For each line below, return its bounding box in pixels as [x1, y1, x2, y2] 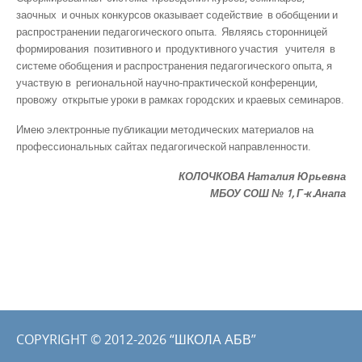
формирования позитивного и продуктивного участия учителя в [16, 40, 335, 56]
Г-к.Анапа [297, 186, 346, 200]
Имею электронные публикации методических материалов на [16, 121, 314, 137]
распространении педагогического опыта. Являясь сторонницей [16, 23, 327, 39]
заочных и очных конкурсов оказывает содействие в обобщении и [16, 6, 338, 22]
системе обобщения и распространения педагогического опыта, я [16, 57, 332, 73]
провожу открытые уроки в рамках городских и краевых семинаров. [16, 91, 343, 107]
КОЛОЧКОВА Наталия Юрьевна [179, 169, 346, 183]
